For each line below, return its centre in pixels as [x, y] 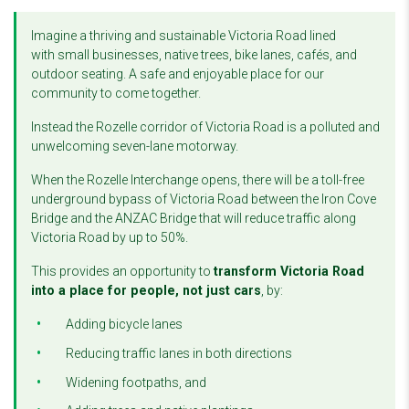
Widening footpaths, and [136, 382]
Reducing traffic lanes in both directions [179, 353]
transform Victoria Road [289, 272]
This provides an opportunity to [122, 272]
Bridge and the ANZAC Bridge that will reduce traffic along [194, 219]
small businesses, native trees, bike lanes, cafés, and [206, 55]
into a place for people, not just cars [146, 291]
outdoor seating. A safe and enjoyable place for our [178, 74]
